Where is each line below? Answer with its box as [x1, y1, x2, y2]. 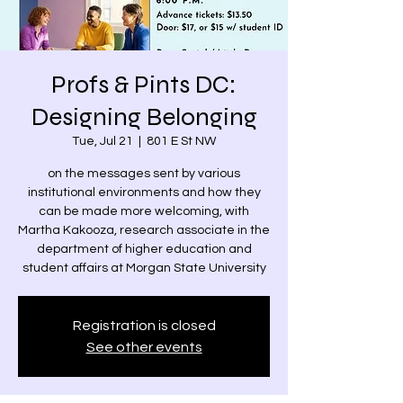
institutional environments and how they [27, 186, 261, 199]
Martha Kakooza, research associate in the [18, 224, 270, 237]
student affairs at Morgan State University [22, 262, 266, 274]
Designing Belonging [31, 102, 257, 132]
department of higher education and [36, 243, 252, 255]
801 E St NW [147, 135, 216, 148]
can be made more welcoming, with [39, 205, 249, 218]
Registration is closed [72, 318, 216, 333]
